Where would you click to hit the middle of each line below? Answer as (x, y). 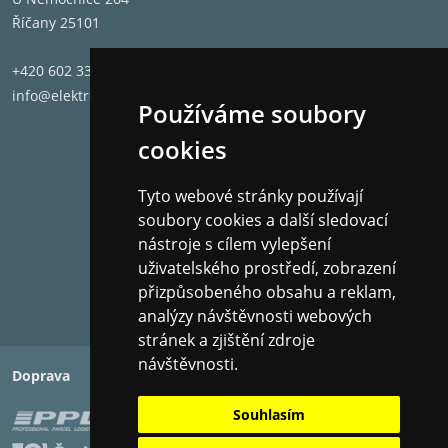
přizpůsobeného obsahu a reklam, (266, 292)
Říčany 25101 (56, 22)
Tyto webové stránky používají (250, 196)
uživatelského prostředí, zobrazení (266, 268)
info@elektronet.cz (74, 95)
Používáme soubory (251, 114)
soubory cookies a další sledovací (262, 220)
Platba (258, 375)
